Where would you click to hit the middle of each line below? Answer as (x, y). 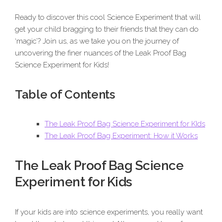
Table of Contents (65, 95)
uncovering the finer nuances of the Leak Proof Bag (101, 53)
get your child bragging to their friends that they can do (107, 29)
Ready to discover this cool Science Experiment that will (108, 18)
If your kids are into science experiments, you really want (109, 212)
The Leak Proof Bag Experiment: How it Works (121, 136)
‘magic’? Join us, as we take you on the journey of (97, 41)
